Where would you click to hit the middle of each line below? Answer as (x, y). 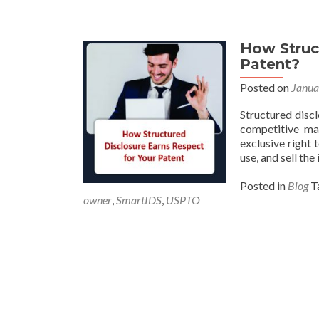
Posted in (264, 185)
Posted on (266, 87)
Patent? (270, 64)
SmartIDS (139, 200)
